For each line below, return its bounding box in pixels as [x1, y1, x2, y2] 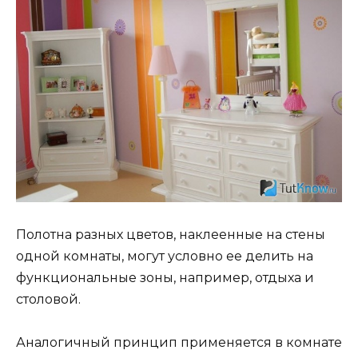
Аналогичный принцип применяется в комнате [16, 335, 342, 351]
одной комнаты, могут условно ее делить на [16, 248, 313, 264]
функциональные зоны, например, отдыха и [16, 269, 314, 285]
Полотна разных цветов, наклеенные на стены [16, 226, 325, 242]
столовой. [16, 291, 81, 307]
